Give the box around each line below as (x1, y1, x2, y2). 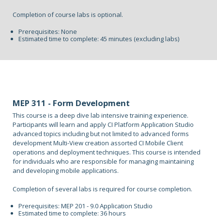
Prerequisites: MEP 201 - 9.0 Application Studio (18, 201, 153, 211)
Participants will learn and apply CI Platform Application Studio (13, 120, 194, 129)
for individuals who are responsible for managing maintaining (13, 157, 194, 166)
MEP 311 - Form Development (13, 97, 130, 109)
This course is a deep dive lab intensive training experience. (13, 111, 189, 120)
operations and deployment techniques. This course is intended (13, 148, 201, 157)
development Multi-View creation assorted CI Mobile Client (13, 139, 184, 148)
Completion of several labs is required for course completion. (13, 185, 193, 194)
